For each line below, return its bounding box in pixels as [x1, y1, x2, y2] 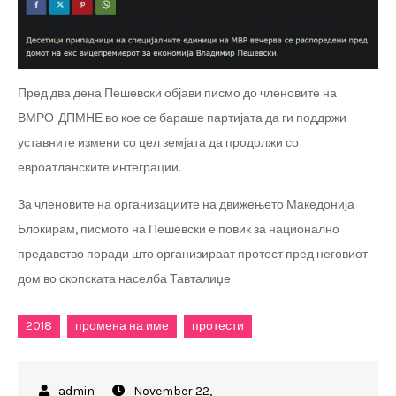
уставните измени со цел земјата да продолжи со [18, 135, 299, 151]
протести [192, 318, 244, 334]
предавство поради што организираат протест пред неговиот [18, 247, 368, 263]
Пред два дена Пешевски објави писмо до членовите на [18, 86, 337, 102]
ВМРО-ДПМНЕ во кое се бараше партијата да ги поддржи [18, 110, 346, 126]
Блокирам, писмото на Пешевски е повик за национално [18, 222, 339, 238]
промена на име [75, 318, 169, 334]
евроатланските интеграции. [18, 160, 180, 176]
